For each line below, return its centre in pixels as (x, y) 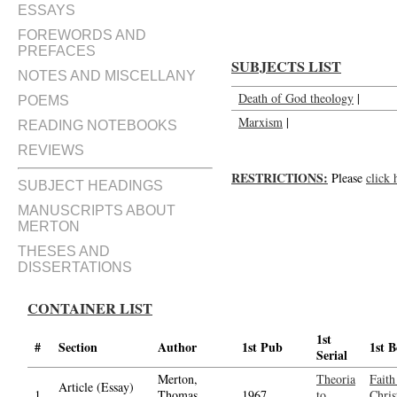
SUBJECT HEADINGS (90, 186)
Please (347, 178)
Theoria (336, 379)
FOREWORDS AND (82, 35)
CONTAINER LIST (90, 308)
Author (177, 347)
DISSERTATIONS (75, 267)
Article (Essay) (96, 387)
